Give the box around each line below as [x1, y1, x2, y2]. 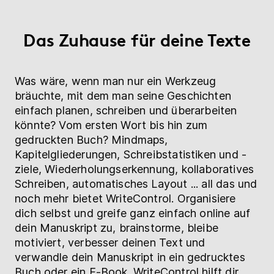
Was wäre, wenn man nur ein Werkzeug [15, 74, 217, 87]
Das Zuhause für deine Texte [23, 29, 251, 51]
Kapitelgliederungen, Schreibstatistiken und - [15, 147, 247, 161]
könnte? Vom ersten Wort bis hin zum [15, 118, 208, 131]
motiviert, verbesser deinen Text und [15, 235, 206, 249]
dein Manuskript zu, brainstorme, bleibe [15, 221, 219, 234]
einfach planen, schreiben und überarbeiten [15, 103, 237, 117]
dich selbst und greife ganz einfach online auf [15, 206, 251, 220]
